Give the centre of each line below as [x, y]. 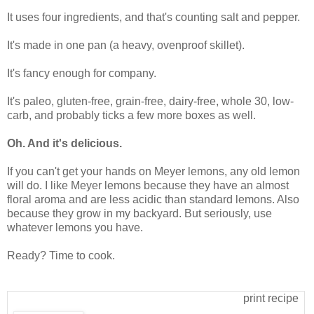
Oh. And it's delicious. [64, 143]
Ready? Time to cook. [61, 255]
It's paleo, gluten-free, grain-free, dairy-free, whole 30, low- [150, 101]
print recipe [271, 298]
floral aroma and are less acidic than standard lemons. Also [153, 199]
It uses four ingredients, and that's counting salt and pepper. [155, 17]
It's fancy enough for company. [83, 73]
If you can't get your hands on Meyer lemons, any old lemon [153, 171]
